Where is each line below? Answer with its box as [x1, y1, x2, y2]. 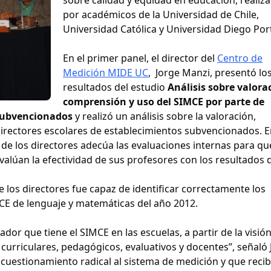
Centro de [217, 51, 263, 65]
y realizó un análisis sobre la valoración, [75, 109, 256, 123]
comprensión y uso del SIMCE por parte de [63, 94, 264, 108]
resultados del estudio [63, 80, 168, 94]
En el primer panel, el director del [63, 51, 217, 65]
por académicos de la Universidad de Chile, [63, 7, 259, 21]
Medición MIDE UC [63, 65, 148, 79]
